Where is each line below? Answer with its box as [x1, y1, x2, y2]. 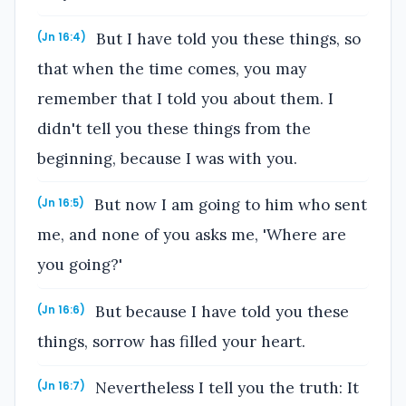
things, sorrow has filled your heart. [37, 331, 305, 352]
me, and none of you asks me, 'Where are [37, 225, 346, 246]
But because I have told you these [91, 301, 350, 322]
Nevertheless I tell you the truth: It [91, 378, 360, 399]
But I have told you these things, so [92, 28, 362, 49]
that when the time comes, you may [37, 58, 306, 79]
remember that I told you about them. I [37, 88, 333, 109]
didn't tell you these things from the [37, 118, 311, 139]
